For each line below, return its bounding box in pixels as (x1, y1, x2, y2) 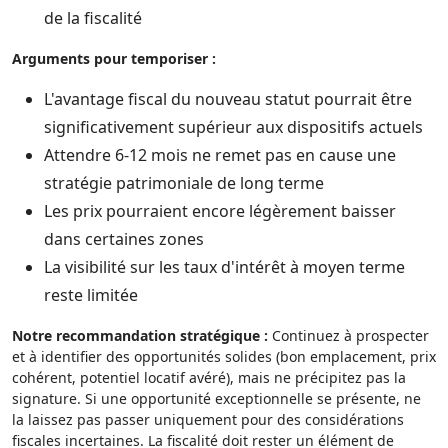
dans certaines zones (44, 228, 204, 250)
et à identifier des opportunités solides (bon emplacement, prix (12, 347, 436, 366)
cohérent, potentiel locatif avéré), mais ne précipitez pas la (12, 368, 406, 387)
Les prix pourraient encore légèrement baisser (44, 200, 396, 222)
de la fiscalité (44, 7, 142, 29)
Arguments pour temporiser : (12, 49, 216, 68)
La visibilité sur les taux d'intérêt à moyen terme (44, 256, 405, 278)
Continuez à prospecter (268, 326, 429, 345)
